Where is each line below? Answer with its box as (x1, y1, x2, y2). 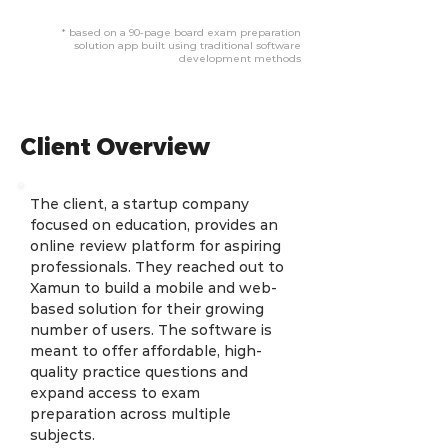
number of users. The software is (30, 321, 276, 339)
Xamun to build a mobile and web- (30, 279, 277, 297)
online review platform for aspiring (30, 237, 285, 255)
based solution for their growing (30, 300, 268, 318)
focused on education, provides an (30, 216, 282, 234)
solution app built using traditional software (74, 39, 301, 52)
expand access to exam (30, 384, 204, 402)
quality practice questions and (30, 363, 252, 381)
